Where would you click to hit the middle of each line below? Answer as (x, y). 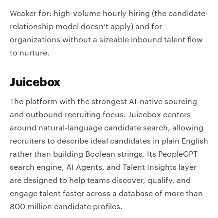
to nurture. (30, 52)
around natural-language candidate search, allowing (107, 127)
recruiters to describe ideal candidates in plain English (109, 140)
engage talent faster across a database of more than (106, 193)
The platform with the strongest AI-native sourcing (103, 101)
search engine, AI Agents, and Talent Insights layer (103, 167)
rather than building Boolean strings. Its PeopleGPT (104, 154)
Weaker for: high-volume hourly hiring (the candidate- (109, 13)
